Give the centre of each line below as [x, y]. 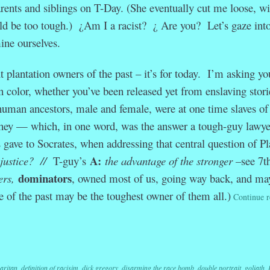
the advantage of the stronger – [173, 160]
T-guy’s [71, 160]
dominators [45, 178]
